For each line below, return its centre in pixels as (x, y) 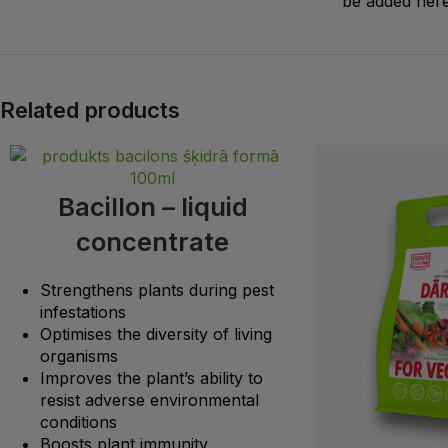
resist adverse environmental (149, 399)
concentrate (153, 241)
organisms (79, 355)
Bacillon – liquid (152, 206)
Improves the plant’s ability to (151, 377)
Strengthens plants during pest (157, 289)
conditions (78, 421)
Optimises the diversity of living (156, 333)
